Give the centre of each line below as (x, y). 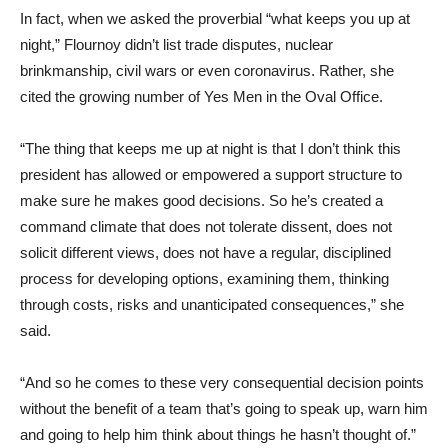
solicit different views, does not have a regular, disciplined (205, 252)
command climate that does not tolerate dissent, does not (206, 226)
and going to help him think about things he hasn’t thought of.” (218, 434)
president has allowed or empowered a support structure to (211, 174)
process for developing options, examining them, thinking (204, 278)
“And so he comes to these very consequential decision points (222, 382)
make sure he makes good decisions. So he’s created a (201, 200)
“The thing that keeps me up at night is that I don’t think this (210, 148)
